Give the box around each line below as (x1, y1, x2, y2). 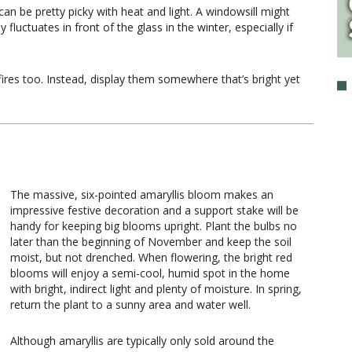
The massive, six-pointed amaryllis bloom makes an (10, 186, 273, 202)
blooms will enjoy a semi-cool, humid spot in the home (10, 265, 290, 280)
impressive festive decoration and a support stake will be (10, 202, 299, 218)
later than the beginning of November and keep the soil (10, 233, 291, 249)
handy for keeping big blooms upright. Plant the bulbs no (10, 218, 297, 233)
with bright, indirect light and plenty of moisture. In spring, (10, 280, 302, 296)
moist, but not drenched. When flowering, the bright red (10, 249, 292, 265)
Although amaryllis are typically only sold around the (10, 332, 274, 348)
